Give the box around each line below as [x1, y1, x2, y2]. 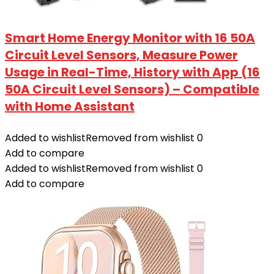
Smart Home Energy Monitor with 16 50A [5, 29, 255, 47]
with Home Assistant [5, 98, 135, 116]
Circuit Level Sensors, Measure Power [5, 46, 238, 64]
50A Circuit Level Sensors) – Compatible [5, 81, 259, 98]
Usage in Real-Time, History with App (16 [5, 64, 260, 81]
